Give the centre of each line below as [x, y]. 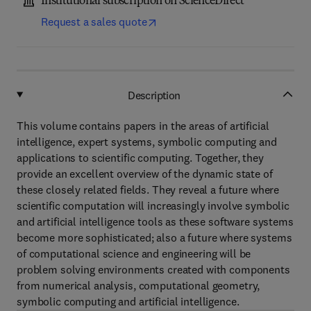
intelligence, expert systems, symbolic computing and [147, 142]
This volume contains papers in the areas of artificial [143, 126]
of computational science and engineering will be [134, 253]
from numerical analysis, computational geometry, [138, 285]
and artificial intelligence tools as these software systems [155, 221]
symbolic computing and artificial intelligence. [128, 301]
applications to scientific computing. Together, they [140, 158]
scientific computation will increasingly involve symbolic [153, 205]
